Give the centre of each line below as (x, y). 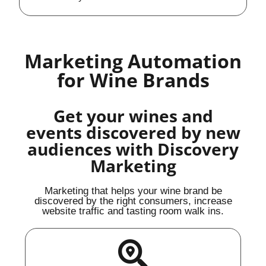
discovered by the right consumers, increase (133, 201)
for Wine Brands (133, 80)
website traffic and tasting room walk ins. (133, 211)
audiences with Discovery (133, 149)
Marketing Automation (133, 61)
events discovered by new (133, 132)
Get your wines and (133, 115)
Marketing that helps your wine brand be (133, 191)
